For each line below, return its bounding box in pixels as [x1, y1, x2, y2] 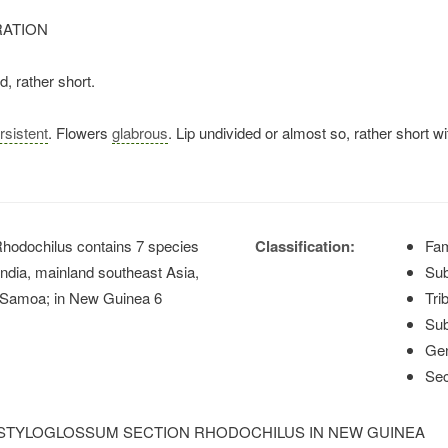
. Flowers [48, 122, 112, 143]
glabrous [112, 122, 168, 143]
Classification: [255, 235, 356, 257]
